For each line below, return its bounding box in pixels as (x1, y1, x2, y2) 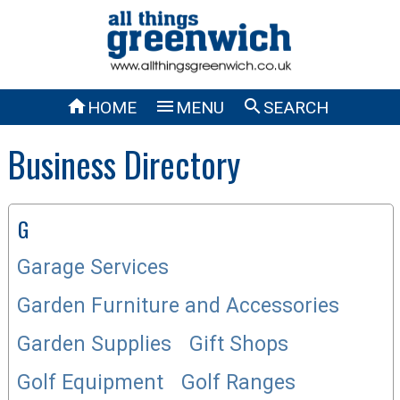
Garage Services (17, 254, 170, 279)
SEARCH (263, 96, 329, 118)
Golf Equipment (17, 370, 164, 395)
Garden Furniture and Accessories (17, 293, 340, 318)
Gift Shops (189, 331, 289, 356)
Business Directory (7, 137, 240, 189)
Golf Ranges (181, 370, 296, 395)
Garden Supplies (17, 331, 172, 356)
